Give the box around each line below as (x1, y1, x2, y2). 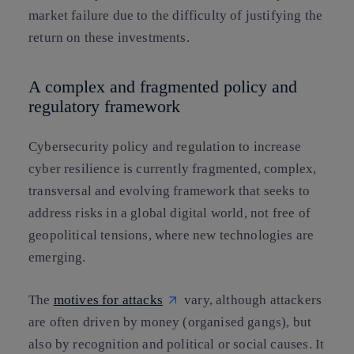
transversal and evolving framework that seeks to (28, 183, 311, 199)
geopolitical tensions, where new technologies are (28, 228, 314, 243)
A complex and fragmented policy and (28, 76, 297, 96)
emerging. (28, 250, 86, 265)
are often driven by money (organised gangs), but (28, 314, 312, 330)
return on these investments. (28, 29, 190, 45)
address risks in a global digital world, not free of (28, 205, 311, 221)
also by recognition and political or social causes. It (28, 336, 325, 352)
